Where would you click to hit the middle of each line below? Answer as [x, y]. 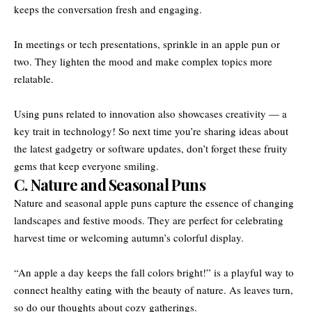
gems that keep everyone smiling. [86, 165]
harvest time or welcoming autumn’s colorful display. [129, 237]
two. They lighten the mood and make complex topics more [143, 61]
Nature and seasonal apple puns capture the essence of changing [154, 202]
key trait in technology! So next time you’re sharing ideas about [151, 131]
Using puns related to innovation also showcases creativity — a [150, 113]
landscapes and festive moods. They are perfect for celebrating [149, 220]
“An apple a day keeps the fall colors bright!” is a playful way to [154, 272]
